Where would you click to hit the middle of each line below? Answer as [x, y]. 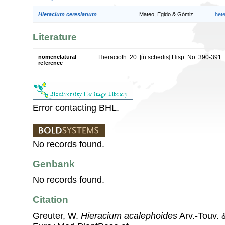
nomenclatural [57, 57]
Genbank [54, 164]
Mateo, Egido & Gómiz [166, 14]
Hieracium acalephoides [129, 216]
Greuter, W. [57, 216]
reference [50, 63]
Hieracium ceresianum [68, 14]
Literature [55, 37]
